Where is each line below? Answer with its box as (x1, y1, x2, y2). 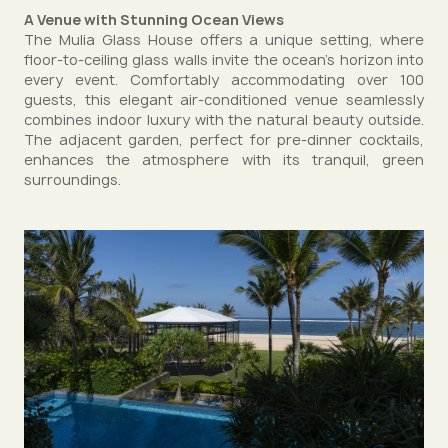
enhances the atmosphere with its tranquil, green (24, 150, 424, 169)
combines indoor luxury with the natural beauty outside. (24, 110, 424, 129)
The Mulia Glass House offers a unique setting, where (24, 30, 424, 49)
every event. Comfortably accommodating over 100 (24, 70, 424, 89)
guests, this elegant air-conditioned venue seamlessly (24, 90, 424, 109)
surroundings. (24, 170, 121, 189)
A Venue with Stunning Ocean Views (24, 10, 284, 29)
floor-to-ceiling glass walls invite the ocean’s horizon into (24, 50, 424, 69)
